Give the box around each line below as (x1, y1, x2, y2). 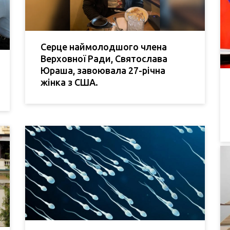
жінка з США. (41, 77, 98, 88)
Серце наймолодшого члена (41, 42, 167, 52)
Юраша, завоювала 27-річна (41, 65, 165, 76)
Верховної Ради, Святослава (41, 53, 167, 64)
